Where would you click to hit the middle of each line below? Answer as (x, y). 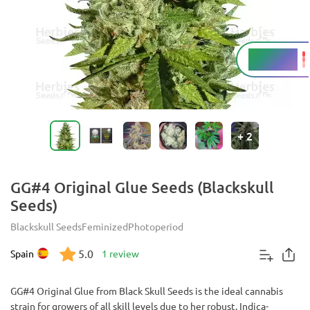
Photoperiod (156, 226)
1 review (120, 253)
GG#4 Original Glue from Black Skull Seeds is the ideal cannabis (147, 291)
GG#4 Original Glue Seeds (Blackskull (142, 187)
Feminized (105, 226)
